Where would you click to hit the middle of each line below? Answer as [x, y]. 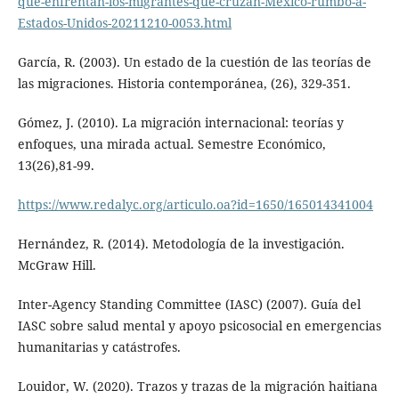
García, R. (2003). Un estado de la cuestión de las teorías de [194, 62]
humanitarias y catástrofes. [99, 347]
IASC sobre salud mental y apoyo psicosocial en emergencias [199, 326]
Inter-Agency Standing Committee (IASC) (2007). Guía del [189, 305]
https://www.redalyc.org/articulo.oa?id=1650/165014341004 [195, 205]
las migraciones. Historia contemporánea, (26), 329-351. [184, 84]
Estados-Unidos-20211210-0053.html [124, 23]
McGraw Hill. [57, 265]
